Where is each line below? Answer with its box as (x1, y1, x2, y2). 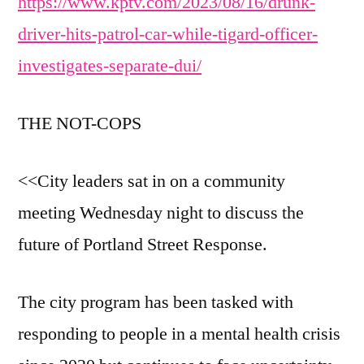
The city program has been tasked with (18, 291, 293, 314)
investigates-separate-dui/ (18, 54, 201, 78)
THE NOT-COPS (18, 112, 141, 136)
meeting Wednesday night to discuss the (18, 201, 304, 225)
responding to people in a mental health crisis (18, 323, 340, 346)
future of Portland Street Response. (18, 233, 267, 257)
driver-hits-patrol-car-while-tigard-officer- (18, 23, 318, 46)
